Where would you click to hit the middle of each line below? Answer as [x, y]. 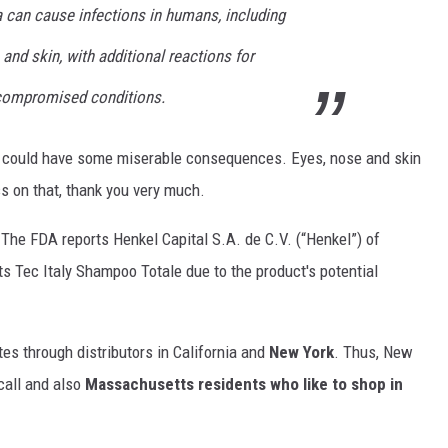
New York [301, 352]
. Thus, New [373, 352]
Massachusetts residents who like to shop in [244, 384]
